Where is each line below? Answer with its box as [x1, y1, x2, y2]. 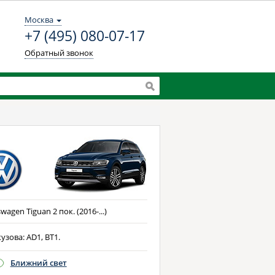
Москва [25, 14, 55, 25]
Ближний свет [10, 257, 67, 268]
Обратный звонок [25, 47, 93, 58]
